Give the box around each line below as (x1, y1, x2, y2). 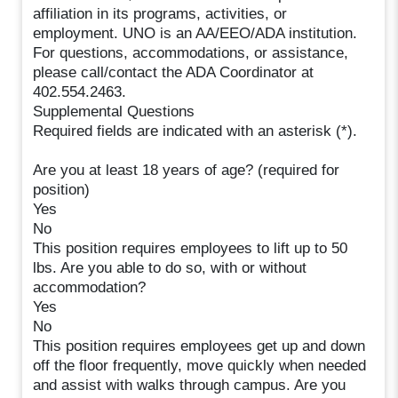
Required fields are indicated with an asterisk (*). (33, 122, 358, 139)
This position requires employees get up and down (33, 337, 366, 354)
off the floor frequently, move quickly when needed (33, 356, 367, 374)
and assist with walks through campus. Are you (33, 376, 346, 394)
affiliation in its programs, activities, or (33, 4, 288, 22)
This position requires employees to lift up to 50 (33, 239, 348, 257)
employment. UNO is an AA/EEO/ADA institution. (33, 24, 358, 42)
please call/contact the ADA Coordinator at (33, 63, 314, 81)
